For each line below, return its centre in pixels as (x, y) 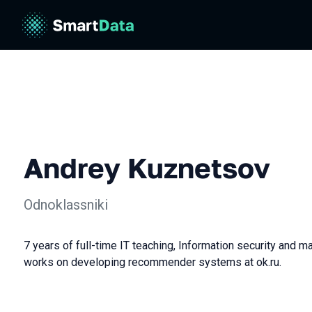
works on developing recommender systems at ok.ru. (153, 262)
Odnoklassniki (66, 205)
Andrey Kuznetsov (147, 168)
